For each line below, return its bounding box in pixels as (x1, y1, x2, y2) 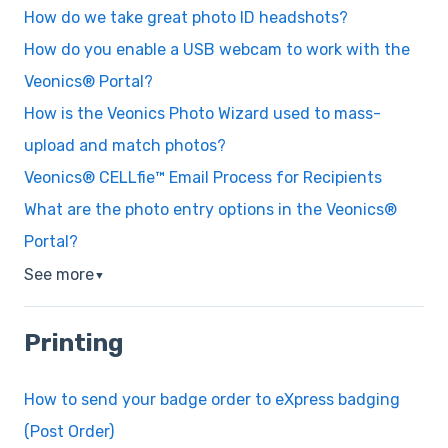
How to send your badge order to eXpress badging (24, 389, 400, 409)
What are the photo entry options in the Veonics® (24, 199, 397, 219)
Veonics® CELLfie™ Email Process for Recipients (24, 167, 382, 187)
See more (24, 264, 94, 284)
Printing (24, 329, 123, 358)
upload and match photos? (24, 135, 226, 155)
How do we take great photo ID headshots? (24, 7, 348, 27)
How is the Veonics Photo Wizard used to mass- (24, 103, 381, 123)
